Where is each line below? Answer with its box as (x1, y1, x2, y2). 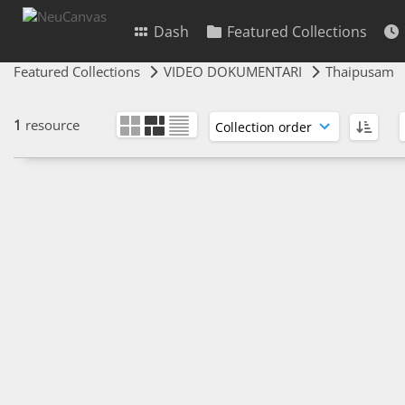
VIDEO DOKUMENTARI (164, 62, 302, 80)
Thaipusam (325, 62, 394, 80)
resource (25, 116, 80, 134)
